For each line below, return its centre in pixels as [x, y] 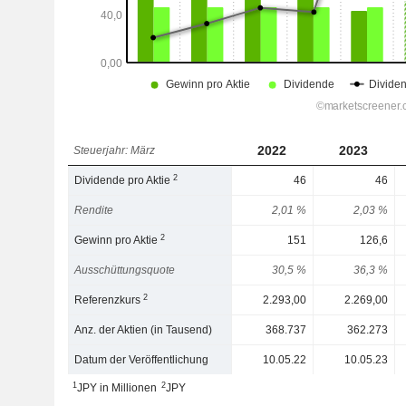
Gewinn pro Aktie [118, 240]
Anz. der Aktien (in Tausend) [144, 330]
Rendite [94, 210]
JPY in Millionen [116, 388]
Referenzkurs [109, 300]
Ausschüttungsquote [125, 270]
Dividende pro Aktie [124, 180]
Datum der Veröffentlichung [142, 360]
